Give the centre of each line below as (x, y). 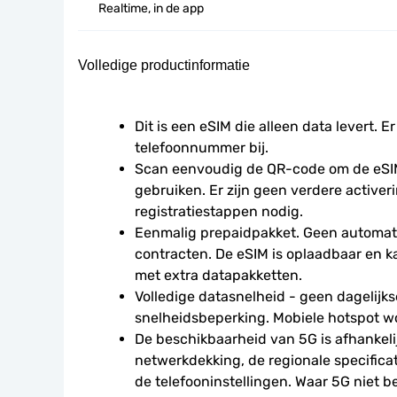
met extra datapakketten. (218, 275)
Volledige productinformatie (164, 65)
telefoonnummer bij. (202, 148)
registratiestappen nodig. (219, 211)
